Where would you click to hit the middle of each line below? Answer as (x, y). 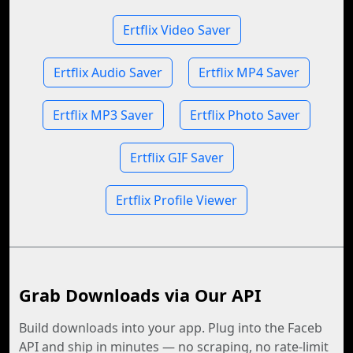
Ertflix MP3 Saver (103, 115)
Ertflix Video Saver (176, 30)
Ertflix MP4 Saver (249, 72)
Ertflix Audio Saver (108, 72)
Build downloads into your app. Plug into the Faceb (171, 328)
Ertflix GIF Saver (176, 158)
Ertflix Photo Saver (245, 115)
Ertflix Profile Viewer (176, 200)
